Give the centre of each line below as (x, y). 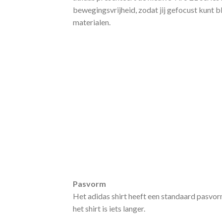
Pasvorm (89, 183)
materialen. (92, 22)
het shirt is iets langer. (109, 208)
